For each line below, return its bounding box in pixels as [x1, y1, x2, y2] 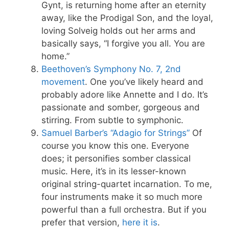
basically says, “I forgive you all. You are [41, 38, 205, 49]
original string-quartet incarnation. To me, [41, 179, 212, 189]
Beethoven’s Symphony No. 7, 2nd [41, 64, 181, 74]
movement [41, 77, 85, 87]
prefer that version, [41, 217, 122, 227]
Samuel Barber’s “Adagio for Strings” [41, 128, 190, 138]
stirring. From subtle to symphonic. [41, 115, 184, 125]
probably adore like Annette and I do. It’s [41, 89, 208, 100]
